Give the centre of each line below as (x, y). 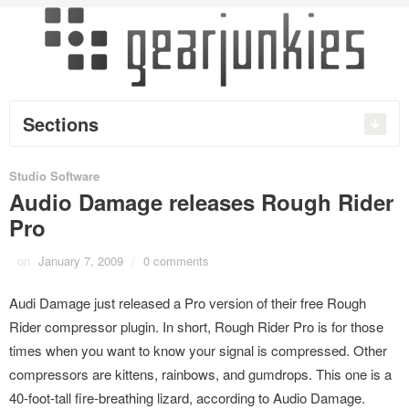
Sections (61, 124)
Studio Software (54, 176)
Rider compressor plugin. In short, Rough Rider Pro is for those (196, 326)
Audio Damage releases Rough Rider (201, 202)
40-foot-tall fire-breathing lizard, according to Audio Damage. (187, 398)
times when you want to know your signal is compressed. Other (198, 350)
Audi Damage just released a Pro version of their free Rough (188, 303)
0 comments (176, 261)
